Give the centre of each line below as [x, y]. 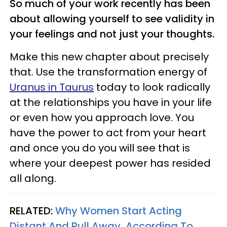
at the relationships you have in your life [111, 102]
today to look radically [152, 87]
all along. [33, 178]
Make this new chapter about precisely [109, 56]
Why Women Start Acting [119, 211]
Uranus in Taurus [52, 87]
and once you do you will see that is [100, 148]
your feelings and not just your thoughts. [112, 34]
